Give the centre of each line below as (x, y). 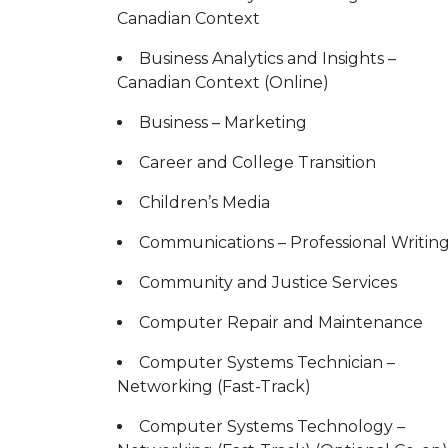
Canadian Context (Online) (223, 82)
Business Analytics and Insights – (267, 58)
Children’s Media (204, 202)
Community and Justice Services (268, 282)
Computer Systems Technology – (272, 426)
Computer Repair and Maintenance (281, 322)
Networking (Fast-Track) (214, 386)
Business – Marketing (223, 122)
